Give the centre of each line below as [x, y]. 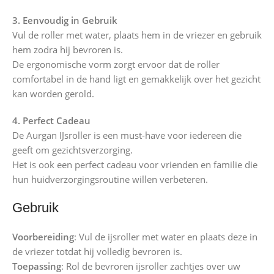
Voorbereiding [43, 237]
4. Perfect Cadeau [51, 121]
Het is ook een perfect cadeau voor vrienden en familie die [135, 165]
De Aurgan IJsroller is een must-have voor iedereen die [127, 135]
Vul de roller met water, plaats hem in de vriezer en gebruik [137, 35]
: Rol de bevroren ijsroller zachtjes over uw [151, 266]
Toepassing [37, 266]
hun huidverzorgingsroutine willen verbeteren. [110, 180]
